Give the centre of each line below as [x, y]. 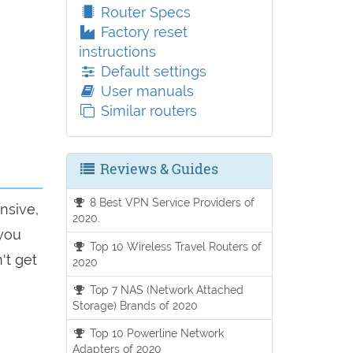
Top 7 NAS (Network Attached [165, 289]
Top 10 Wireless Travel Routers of [175, 246]
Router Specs [143, 12]
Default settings [151, 71]
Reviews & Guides [157, 169]
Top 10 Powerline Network [156, 333]
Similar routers [147, 111]
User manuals [145, 91]
